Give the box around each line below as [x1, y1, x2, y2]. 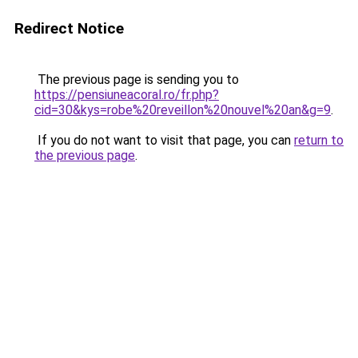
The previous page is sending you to [34, 72, 239, 87]
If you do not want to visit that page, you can [34, 133, 294, 148]
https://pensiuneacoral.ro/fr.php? [34, 87, 219, 102]
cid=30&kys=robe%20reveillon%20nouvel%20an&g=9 [34, 102, 331, 117]
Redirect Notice [14, 19, 124, 38]
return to [294, 133, 344, 148]
